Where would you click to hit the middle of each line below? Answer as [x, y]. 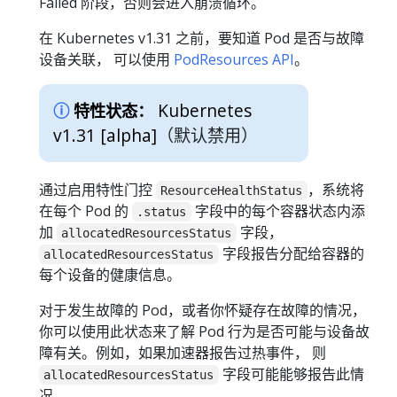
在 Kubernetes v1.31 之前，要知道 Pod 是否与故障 [202, 38]
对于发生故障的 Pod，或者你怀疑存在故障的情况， [202, 310]
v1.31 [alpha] [105, 135]
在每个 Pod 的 [86, 210]
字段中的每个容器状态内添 [278, 210]
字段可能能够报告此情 [291, 374]
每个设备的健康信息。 [110, 274]
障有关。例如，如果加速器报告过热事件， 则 [183, 352]
